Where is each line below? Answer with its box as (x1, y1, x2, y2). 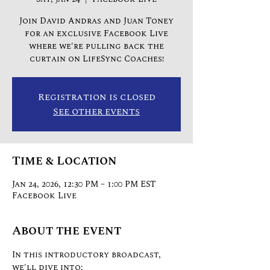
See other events (53, 104, 140, 119)
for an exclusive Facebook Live (25, 27, 168, 40)
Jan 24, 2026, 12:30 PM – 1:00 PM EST (12, 178, 155, 190)
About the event (12, 222, 121, 240)
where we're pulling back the (29, 40, 164, 52)
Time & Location (12, 152, 117, 170)
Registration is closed (37, 90, 155, 104)
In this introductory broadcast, (12, 248, 163, 261)
